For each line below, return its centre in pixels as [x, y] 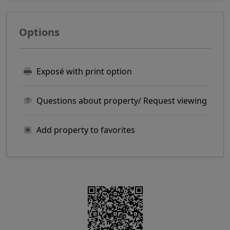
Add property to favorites [86, 130]
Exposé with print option [84, 71]
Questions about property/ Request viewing [122, 100]
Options [39, 32]
